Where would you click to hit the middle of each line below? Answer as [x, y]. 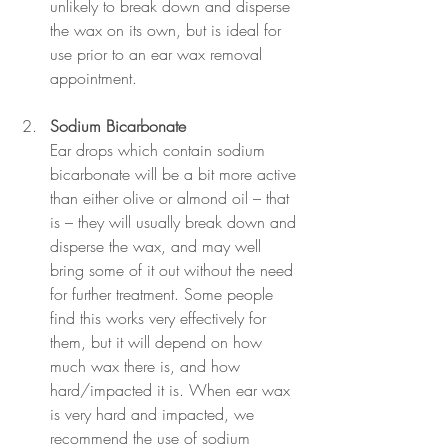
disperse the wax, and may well [158, 246]
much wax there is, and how [147, 366]
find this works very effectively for [160, 318]
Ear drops [84, 150]
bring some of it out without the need [174, 270]
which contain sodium [194, 150]
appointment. [93, 78]
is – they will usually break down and [175, 222]
